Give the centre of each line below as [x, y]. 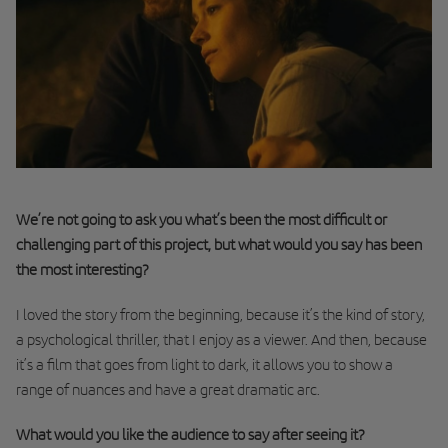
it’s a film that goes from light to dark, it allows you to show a [204, 365]
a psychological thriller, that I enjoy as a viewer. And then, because [221, 340]
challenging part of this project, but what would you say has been [219, 245]
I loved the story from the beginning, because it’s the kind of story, [220, 315]
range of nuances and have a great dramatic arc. [169, 390]
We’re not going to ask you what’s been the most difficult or [201, 220]
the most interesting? [82, 270]
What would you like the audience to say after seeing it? [190, 435]
